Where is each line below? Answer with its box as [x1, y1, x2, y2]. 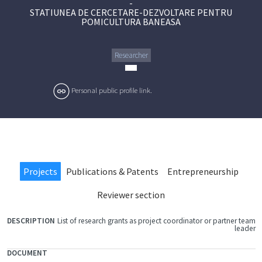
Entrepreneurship [167, 166, 239, 177]
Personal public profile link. [71, 85, 152, 95]
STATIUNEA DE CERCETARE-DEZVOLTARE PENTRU [30, 6, 232, 18]
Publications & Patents [66, 166, 158, 177]
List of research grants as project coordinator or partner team [57, 216, 256, 226]
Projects [23, 166, 57, 177]
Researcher [114, 50, 148, 60]
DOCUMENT [54, 226, 95, 236]
